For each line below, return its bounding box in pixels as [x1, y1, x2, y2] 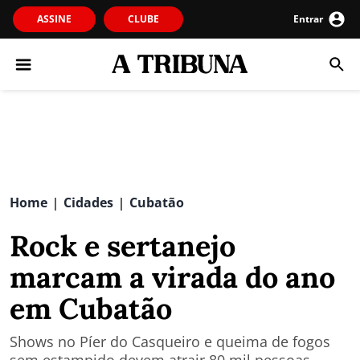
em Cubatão [10, 290, 172, 327]
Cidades [63, 194, 113, 211]
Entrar [293, 12, 323, 26]
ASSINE [37, 12, 72, 26]
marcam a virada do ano [10, 259, 335, 296]
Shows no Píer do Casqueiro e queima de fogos [10, 332, 330, 351]
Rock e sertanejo [10, 227, 235, 264]
